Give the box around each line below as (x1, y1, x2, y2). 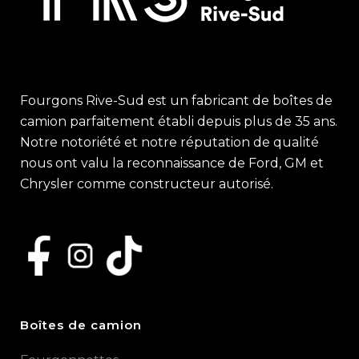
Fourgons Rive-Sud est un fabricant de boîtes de (20, 93, 333, 108)
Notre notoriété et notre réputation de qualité (20, 135, 319, 150)
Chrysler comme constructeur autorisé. (20, 176, 273, 192)
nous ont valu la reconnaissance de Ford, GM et (20, 155, 324, 171)
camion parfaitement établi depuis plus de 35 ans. (20, 114, 337, 129)
